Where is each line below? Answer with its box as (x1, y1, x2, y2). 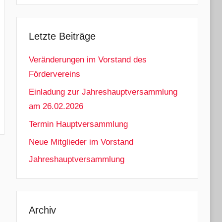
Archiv (28, 205, 56, 216)
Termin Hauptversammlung (28, 119, 128, 129)
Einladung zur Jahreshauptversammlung (28, 87, 177, 97)
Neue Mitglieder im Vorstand (28, 137, 133, 147)
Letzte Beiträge (28, 30, 96, 42)
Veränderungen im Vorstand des (28, 55, 147, 65)
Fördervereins (28, 69, 80, 79)
